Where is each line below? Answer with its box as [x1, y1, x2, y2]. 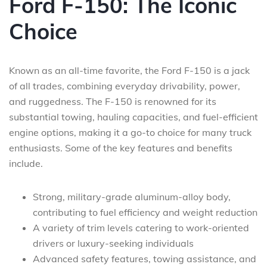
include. [9, 157, 43, 169]
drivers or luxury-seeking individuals [33, 237, 194, 249]
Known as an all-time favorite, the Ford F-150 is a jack [9, 64, 250, 76]
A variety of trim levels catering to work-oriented [33, 221, 249, 234]
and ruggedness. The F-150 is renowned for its [9, 95, 216, 107]
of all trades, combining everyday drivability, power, [9, 79, 240, 92]
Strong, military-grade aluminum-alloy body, [33, 190, 231, 203]
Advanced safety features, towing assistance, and [33, 252, 256, 265]
